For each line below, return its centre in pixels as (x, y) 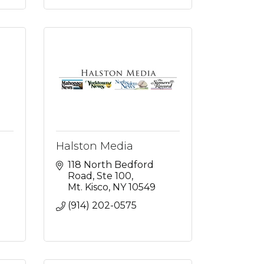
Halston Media (94, 146)
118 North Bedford (110, 165)
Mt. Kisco (88, 187)
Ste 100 (114, 176)
